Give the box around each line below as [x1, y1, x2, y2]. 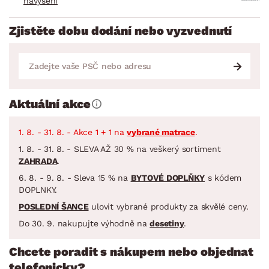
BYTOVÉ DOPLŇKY [130, 172, 205, 183]
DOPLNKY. [19, 184, 57, 195]
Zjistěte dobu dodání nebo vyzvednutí [9, 23, 232, 38]
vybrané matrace [127, 127, 195, 137]
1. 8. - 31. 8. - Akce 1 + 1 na [19, 127, 127, 137]
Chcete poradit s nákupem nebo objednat [9, 244, 254, 259]
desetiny [150, 218, 184, 228]
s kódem [205, 172, 241, 183]
